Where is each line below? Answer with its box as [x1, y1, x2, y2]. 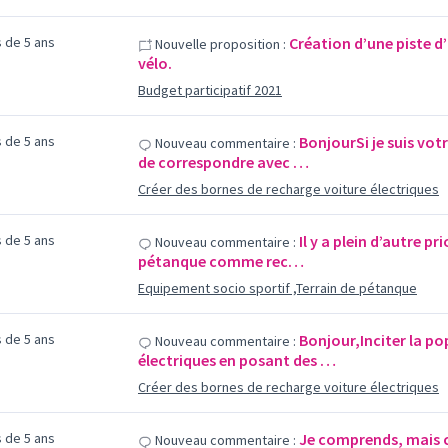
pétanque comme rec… [137, 251, 304, 271]
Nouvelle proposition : [151, 35, 286, 53]
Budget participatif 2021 [137, 81, 282, 99]
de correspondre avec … [137, 152, 309, 172]
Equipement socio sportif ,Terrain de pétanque [137, 279, 417, 297]
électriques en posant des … [137, 350, 336, 370]
